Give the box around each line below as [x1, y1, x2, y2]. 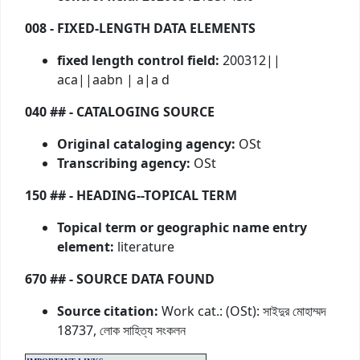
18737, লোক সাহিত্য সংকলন [57, 321, 186, 342]
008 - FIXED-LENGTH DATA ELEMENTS [25, 19, 256, 39]
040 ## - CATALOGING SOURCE [25, 103, 215, 123]
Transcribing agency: [57, 154, 190, 174]
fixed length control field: [57, 51, 219, 72]
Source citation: [57, 302, 158, 322]
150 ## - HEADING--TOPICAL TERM [25, 186, 237, 207]
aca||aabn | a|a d [57, 71, 170, 91]
